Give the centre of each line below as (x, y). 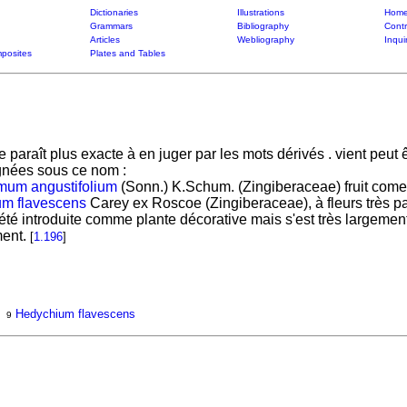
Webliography (265, 40)
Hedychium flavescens (75, 314)
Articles (104, 40)
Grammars (111, 26)
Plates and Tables (127, 53)
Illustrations (260, 12)
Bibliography (263, 26)
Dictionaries (114, 12)
